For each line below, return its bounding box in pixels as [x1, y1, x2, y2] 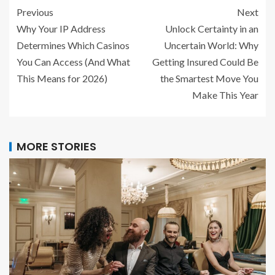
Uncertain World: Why [164, 39, 258, 52]
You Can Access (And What [17, 56, 130, 68]
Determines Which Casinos [17, 39, 130, 52]
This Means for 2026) [17, 72, 107, 85]
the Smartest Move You [160, 72, 258, 85]
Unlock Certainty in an [165, 23, 258, 35]
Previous [17, 6, 53, 18]
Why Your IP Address [17, 23, 106, 35]
